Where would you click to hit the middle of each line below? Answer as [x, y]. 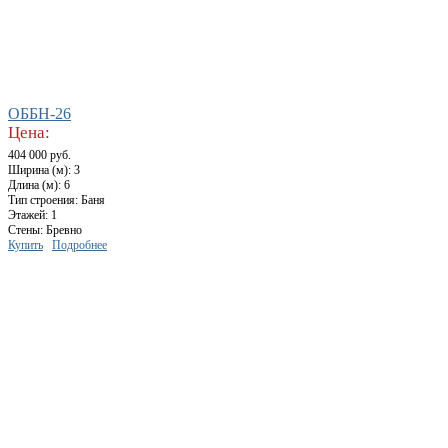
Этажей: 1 [32, 215]
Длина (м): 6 [39, 185]
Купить [25, 245]
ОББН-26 [39, 114]
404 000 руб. [39, 155]
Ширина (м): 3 [44, 170]
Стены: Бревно [45, 230]
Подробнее [79, 245]
